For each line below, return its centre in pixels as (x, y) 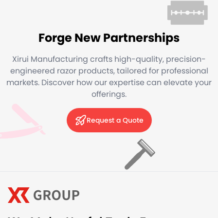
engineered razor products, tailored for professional (109, 71)
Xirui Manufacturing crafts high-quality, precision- (109, 59)
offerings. (109, 94)
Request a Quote (115, 120)
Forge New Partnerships (109, 37)
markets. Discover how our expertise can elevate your (109, 82)
